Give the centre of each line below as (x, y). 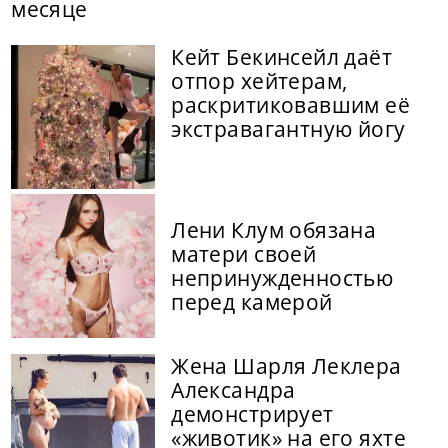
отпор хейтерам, (259, 81)
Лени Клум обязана (274, 230)
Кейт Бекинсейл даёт (282, 57)
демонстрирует (252, 414)
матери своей (244, 254)
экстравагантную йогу (288, 129)
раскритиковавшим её (291, 105)
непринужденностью (282, 278)
